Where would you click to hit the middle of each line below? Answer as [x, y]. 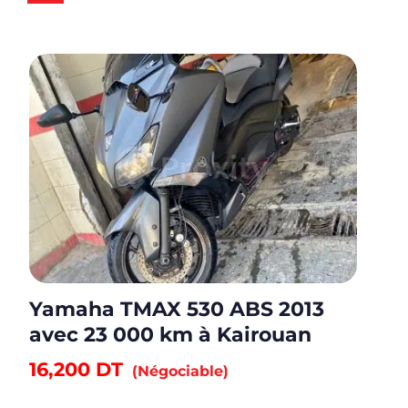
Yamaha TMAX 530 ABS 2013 [177, 310]
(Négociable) [180, 372]
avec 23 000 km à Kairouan [170, 335]
